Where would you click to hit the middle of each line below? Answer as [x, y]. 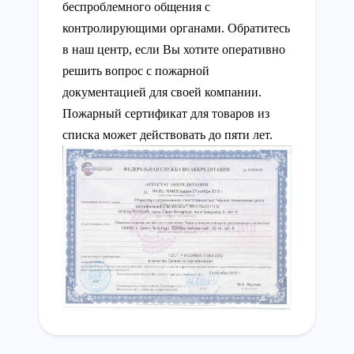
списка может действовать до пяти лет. [168, 134]
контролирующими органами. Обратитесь [176, 28]
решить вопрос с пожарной [136, 70]
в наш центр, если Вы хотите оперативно [174, 49]
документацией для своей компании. [162, 92]
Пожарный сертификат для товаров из [166, 113]
